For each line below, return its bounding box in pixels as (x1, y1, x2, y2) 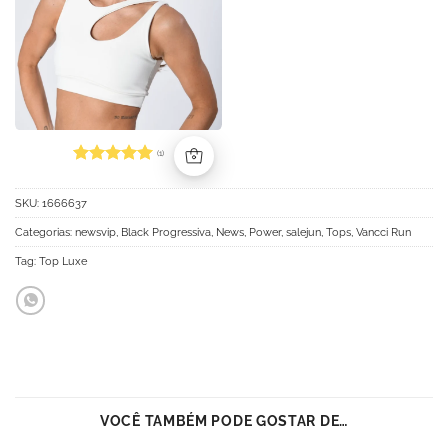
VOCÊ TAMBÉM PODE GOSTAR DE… (99, 412, 348, 429)
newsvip (75, 224, 116, 239)
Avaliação (72, 168, 144, 185)
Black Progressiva (121, 224, 211, 239)
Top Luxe (39, 253, 87, 268)
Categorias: (15, 224, 75, 239)
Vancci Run (356, 224, 411, 239)
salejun (286, 224, 321, 239)
